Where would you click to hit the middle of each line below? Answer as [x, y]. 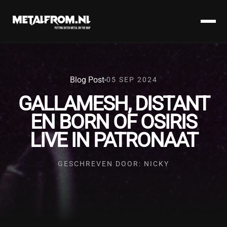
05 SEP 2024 [132, 80]
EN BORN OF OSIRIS [113, 122]
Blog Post [87, 80]
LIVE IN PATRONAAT [113, 140]
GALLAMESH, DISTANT [113, 104]
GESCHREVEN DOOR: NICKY [113, 164]
